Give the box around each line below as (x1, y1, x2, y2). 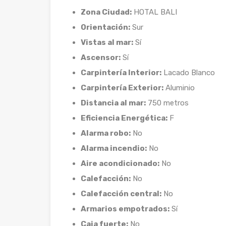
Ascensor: (81, 53, 121, 62)
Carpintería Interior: (81, 68, 161, 77)
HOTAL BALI (132, 8, 177, 17)
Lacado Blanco (161, 68, 215, 77)
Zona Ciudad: (81, 8, 132, 17)
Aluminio (163, 83, 195, 92)
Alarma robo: (81, 129, 131, 138)
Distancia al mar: (81, 98, 146, 107)
